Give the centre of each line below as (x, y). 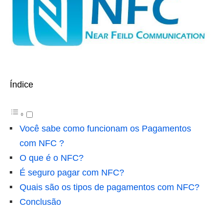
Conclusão (40, 202)
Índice (22, 85)
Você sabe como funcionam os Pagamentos (105, 129)
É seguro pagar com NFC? (72, 173)
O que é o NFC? (52, 158)
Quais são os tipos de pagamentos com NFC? (109, 187)
